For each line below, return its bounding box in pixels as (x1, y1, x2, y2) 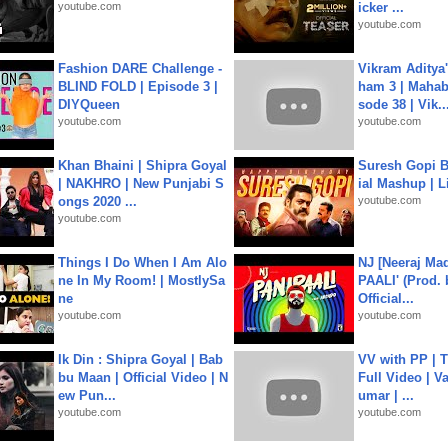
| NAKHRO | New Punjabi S (58, 176, 224, 191)
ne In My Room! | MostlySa (58, 273, 225, 288)
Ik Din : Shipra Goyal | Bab (58, 352, 223, 367)
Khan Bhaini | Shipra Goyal (58, 158, 227, 173)
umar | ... (358, 388, 414, 403)
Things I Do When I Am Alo (58, 255, 227, 270)
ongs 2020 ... (58, 194, 137, 209)
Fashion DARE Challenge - (58, 61, 222, 76)
